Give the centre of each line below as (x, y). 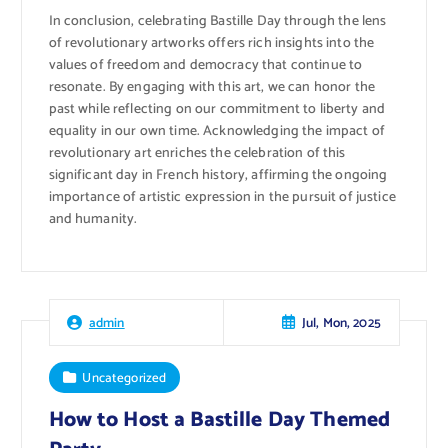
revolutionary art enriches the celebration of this (197, 153)
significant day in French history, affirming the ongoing (218, 175)
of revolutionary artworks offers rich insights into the (211, 43)
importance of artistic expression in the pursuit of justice (222, 197)
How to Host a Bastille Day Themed (219, 420)
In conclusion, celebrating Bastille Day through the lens (217, 21)
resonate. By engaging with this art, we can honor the (211, 87)
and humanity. (93, 219)
